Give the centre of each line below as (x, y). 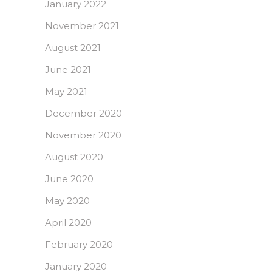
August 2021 (73, 48)
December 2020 (83, 114)
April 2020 (68, 223)
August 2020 (74, 157)
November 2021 (82, 26)
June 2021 (68, 70)
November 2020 (83, 135)
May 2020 (67, 201)
